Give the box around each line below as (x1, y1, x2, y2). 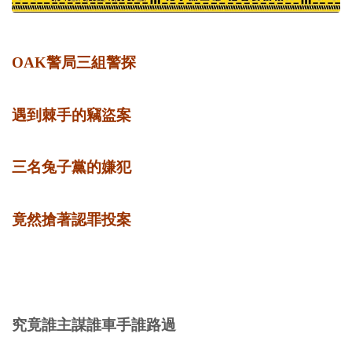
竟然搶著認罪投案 (12, 211, 131, 229)
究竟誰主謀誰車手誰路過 (12, 316, 176, 333)
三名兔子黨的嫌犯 (12, 159, 131, 176)
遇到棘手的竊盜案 (12, 106, 131, 123)
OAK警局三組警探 (12, 53, 140, 71)
